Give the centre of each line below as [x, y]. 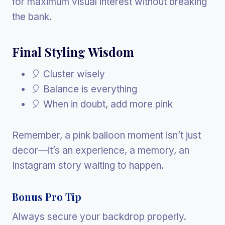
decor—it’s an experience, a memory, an [101, 150]
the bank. [32, 17]
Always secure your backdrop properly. [99, 216]
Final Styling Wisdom [73, 51]
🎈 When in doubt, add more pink [102, 104]
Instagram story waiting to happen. [88, 165]
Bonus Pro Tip [47, 196]
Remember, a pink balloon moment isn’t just [106, 135]
